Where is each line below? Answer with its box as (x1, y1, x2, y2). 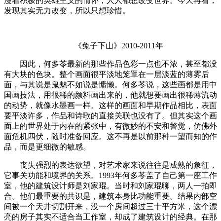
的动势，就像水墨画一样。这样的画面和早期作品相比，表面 (4, 101, 217, 110)
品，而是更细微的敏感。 (4, 142, 91, 151)
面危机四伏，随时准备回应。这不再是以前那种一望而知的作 (4, 132, 217, 141)
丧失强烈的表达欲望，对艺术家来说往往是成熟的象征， (4, 160, 217, 169)
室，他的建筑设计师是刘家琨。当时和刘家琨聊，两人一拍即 (4, 181, 217, 190)
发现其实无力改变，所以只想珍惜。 (4, 6, 130, 15)
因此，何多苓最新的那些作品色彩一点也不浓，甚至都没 (4, 59, 217, 68)
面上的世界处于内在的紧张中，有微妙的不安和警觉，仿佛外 (4, 121, 217, 130)
